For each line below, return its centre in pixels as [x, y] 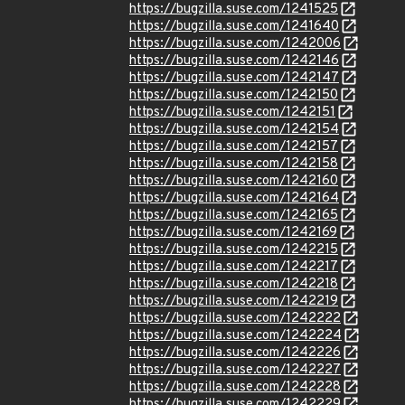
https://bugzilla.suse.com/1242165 [234, 216]
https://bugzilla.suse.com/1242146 [234, 61]
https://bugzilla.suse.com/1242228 [235, 387]
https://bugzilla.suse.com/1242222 [235, 319]
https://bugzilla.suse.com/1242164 [234, 198]
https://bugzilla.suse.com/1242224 [235, 336]
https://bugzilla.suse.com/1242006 [235, 44]
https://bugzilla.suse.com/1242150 [234, 95]
